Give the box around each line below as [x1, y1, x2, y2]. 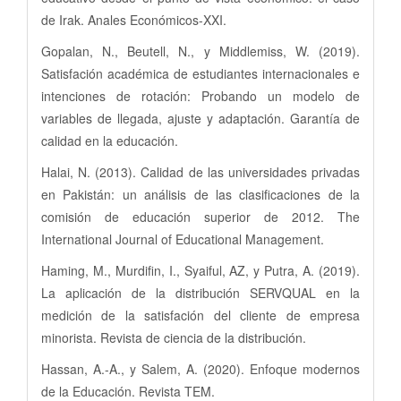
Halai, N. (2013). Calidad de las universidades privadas [41, 162, 360, 181]
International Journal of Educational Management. [41, 229, 324, 248]
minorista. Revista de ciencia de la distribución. [41, 328, 306, 346]
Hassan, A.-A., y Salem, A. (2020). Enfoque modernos [41, 359, 360, 378]
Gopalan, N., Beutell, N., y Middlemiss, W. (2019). [41, 41, 360, 60]
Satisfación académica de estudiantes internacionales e [41, 64, 360, 82]
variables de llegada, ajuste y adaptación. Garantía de [41, 108, 360, 127]
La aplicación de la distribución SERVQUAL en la [41, 283, 360, 302]
